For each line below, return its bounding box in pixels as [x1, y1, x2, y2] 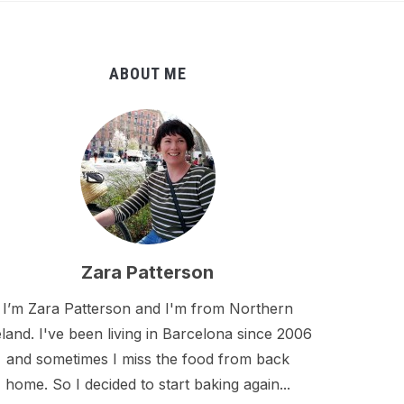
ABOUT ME [108, 64, 187, 83]
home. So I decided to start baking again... [5, 375, 290, 393]
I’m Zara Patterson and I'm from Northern [2, 299, 293, 317]
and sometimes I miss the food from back [5, 350, 289, 368]
